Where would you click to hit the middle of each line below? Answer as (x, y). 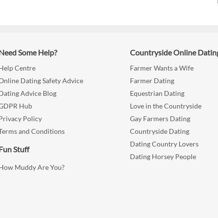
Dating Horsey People (163, 157)
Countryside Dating (160, 131)
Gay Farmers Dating (160, 119)
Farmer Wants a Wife (162, 68)
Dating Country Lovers (164, 144)
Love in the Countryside (166, 106)
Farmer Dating (152, 81)
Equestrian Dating (157, 93)
